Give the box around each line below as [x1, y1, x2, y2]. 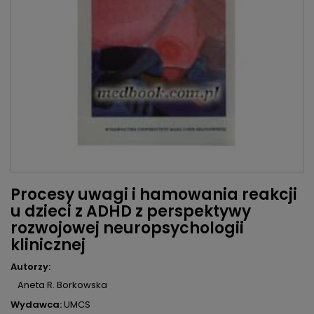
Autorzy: [11, 260, 50, 274]
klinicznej [11, 234, 86, 257]
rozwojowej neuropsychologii [11, 217, 244, 240]
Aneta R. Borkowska [18, 278, 107, 292]
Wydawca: [11, 298, 62, 312]
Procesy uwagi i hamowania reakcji [11, 184, 297, 206]
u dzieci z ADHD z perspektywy [11, 200, 251, 223]
